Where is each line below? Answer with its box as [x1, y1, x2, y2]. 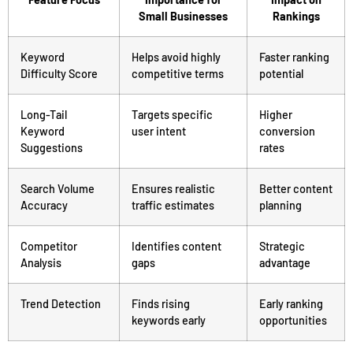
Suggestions [20, 140, 83, 154]
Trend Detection [20, 296, 101, 310]
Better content [259, 181, 333, 195]
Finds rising [132, 296, 190, 310]
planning [259, 198, 302, 212]
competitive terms [132, 66, 224, 80]
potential [259, 66, 303, 80]
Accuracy [20, 198, 68, 212]
